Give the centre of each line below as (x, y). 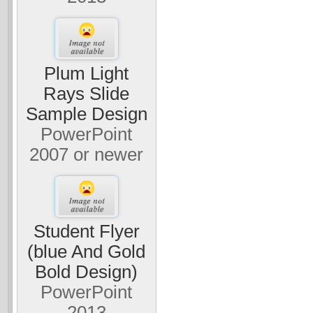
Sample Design (86, 114)
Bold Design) (87, 272)
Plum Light (87, 73)
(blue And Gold (87, 252)
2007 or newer (87, 154)
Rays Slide (87, 93)
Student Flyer (86, 232)
